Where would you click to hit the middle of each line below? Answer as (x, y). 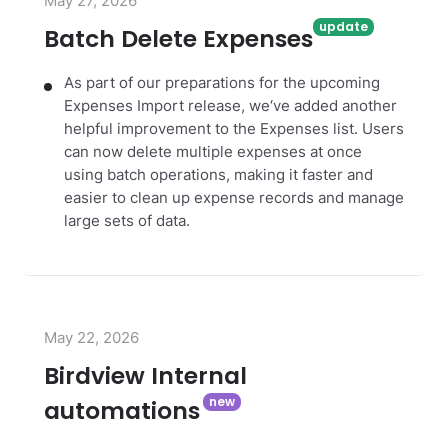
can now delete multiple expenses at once (213, 151)
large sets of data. (127, 220)
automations (122, 411)
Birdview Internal (145, 376)
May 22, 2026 (91, 338)
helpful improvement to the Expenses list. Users (234, 128)
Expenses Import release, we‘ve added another (230, 105)
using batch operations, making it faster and (218, 174)
